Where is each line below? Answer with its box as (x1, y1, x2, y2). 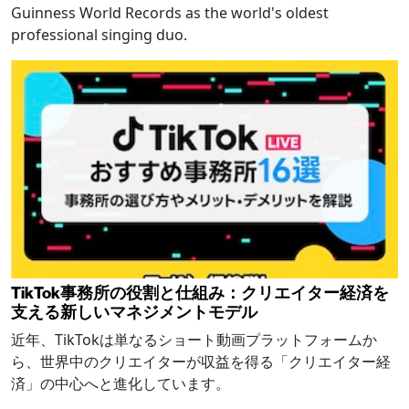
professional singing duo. (11, 25, 187, 46)
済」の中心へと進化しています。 (11, 372, 230, 393)
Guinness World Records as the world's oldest (11, 3, 329, 24)
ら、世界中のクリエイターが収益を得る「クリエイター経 (11, 351, 391, 372)
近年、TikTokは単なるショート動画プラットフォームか (11, 329, 377, 350)
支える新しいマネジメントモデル (11, 300, 257, 322)
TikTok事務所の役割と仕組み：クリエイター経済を (11, 281, 389, 303)
